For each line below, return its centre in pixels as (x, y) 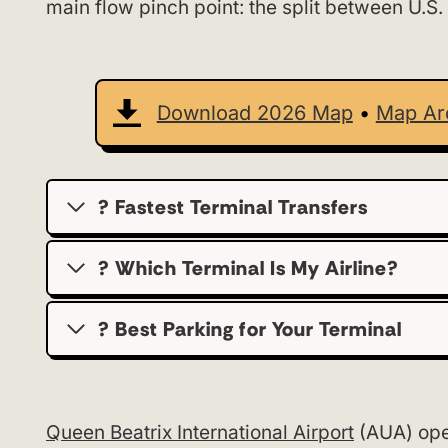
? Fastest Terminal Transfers (233, 207)
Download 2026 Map (254, 113)
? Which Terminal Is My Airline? (248, 268)
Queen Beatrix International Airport (200, 432)
